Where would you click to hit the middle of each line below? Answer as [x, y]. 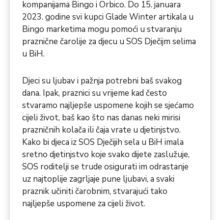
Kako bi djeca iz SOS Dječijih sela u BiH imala [103, 142]
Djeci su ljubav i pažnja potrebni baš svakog [102, 81]
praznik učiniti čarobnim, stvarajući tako [95, 191]
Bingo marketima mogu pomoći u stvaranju [102, 29]
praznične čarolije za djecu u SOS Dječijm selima [109, 41]
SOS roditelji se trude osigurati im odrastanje [105, 166]
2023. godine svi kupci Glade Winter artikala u [108, 17]
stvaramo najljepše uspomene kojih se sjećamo [108, 105]
